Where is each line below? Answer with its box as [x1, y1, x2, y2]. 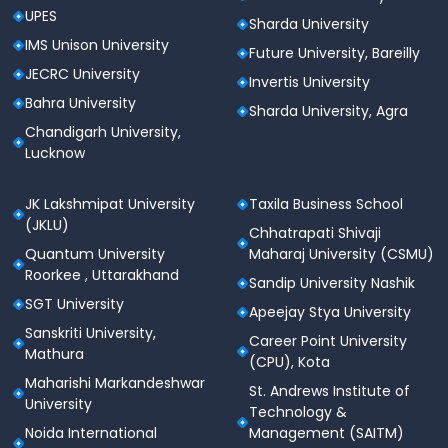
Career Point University [249, 330, 407, 351]
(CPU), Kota [249, 351, 330, 372]
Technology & [249, 401, 347, 422]
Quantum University [25, 243, 165, 264]
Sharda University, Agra [249, 100, 408, 121]
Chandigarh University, [25, 121, 181, 142]
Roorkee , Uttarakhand [25, 264, 179, 285]
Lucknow [25, 142, 85, 163]
